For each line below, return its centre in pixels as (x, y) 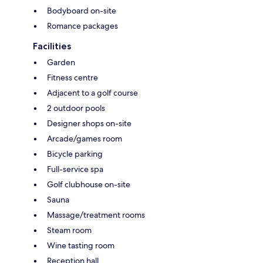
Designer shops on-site (89, 123)
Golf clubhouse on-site (89, 184)
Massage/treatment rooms (96, 215)
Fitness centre (73, 77)
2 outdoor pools (76, 108)
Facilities (52, 46)
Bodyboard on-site (82, 10)
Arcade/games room (85, 138)
